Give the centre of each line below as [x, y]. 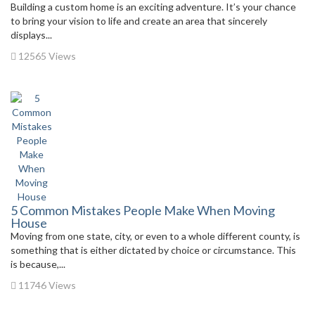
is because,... [38, 264]
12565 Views [46, 56]
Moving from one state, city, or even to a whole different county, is [155, 236]
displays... [31, 35]
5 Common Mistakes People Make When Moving [143, 210]
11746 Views [46, 285]
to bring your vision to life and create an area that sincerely [139, 21]
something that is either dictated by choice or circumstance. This [153, 250]
